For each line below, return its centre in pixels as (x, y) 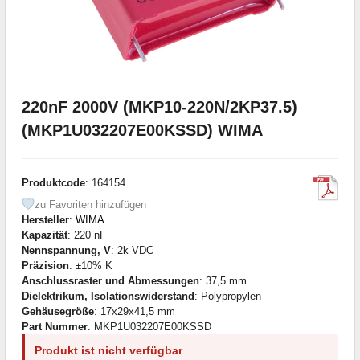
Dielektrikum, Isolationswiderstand (108, 296)
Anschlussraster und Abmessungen (110, 280)
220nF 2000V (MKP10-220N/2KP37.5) (160, 106)
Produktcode (53, 182)
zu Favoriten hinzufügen (90, 204)
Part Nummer (55, 326)
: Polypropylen (228, 296)
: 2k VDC (132, 250)
